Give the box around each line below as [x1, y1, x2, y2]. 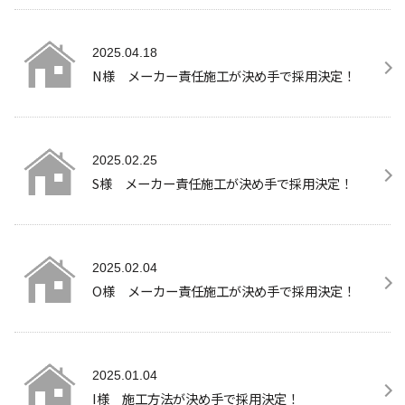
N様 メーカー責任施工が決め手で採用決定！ [92, 65, 355, 85]
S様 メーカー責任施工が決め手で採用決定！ [92, 173, 353, 193]
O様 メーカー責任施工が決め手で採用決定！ [92, 280, 355, 300]
